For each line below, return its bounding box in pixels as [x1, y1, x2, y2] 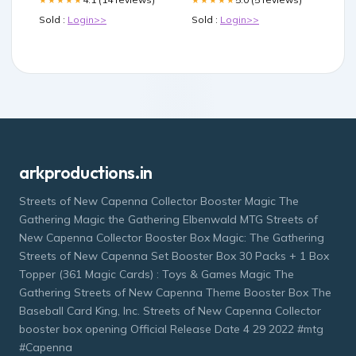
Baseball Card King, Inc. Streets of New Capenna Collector [19, 304, 321, 319]
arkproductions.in [19, 161, 153, 184]
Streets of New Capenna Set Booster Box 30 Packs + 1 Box [19, 249, 329, 264]
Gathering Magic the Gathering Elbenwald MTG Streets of [19, 212, 318, 227]
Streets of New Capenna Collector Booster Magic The [19, 194, 299, 209]
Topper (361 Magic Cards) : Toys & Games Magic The [19, 267, 294, 282]
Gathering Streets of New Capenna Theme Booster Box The [19, 285, 331, 300]
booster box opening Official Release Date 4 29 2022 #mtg [19, 322, 323, 337]
